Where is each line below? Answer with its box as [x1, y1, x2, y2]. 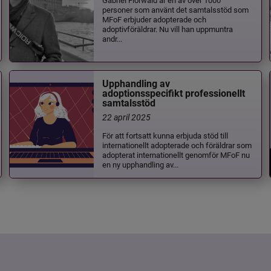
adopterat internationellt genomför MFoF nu [102, 149, 250, 160]
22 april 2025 [102, 111, 151, 123]
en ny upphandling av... [102, 159, 179, 170]
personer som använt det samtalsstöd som [102, 4, 249, 15]
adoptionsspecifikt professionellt [102, 88, 246, 100]
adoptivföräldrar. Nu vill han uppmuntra [102, 23, 233, 34]
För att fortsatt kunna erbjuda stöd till [102, 130, 229, 141]
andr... [102, 33, 123, 44]
